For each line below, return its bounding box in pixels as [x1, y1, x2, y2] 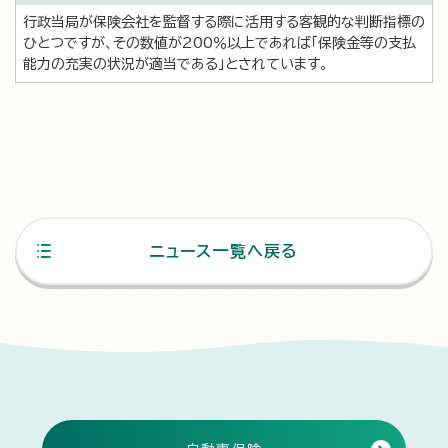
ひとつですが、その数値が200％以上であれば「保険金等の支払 [23, 36, 416, 50]
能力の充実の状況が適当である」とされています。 [23, 57, 328, 71]
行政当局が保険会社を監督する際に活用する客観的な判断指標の [23, 15, 425, 29]
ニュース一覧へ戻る [149, 243, 299, 259]
